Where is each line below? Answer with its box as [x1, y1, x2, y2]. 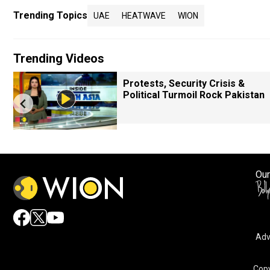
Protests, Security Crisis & [123, 78, 245, 89]
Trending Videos [13, 51, 104, 66]
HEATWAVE [122, 11, 166, 20]
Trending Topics [13, 10, 87, 21]
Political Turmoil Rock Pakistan [123, 89, 265, 101]
